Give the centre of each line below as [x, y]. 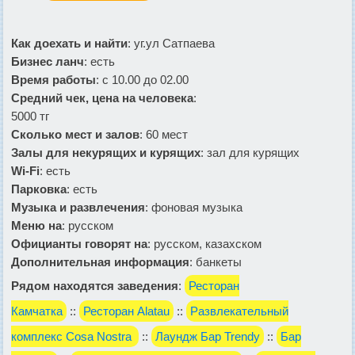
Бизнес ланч [48, 61]
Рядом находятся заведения [95, 285]
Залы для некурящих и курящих [106, 152]
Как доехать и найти [69, 43]
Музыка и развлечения [78, 207]
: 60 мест [164, 134]
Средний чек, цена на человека [102, 97]
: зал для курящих [250, 152]
